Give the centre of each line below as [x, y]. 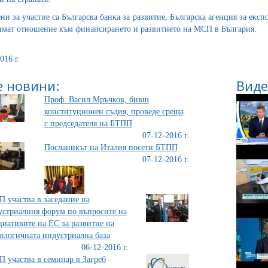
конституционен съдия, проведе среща [114, 111]
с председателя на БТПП [88, 123]
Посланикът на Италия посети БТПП [111, 147]
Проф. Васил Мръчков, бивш [96, 99]
